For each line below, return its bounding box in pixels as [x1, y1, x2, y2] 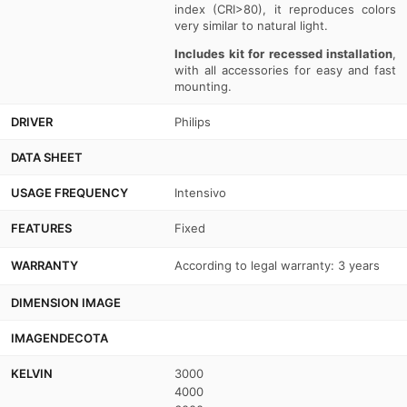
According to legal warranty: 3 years [174, 257, 380, 273]
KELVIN [11, 365, 53, 381]
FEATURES [11, 220, 72, 235]
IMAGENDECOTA [11, 330, 108, 345]
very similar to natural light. [174, 17, 328, 33]
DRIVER [11, 114, 53, 129]
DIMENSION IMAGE [11, 294, 121, 310]
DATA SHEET [11, 149, 83, 164]
